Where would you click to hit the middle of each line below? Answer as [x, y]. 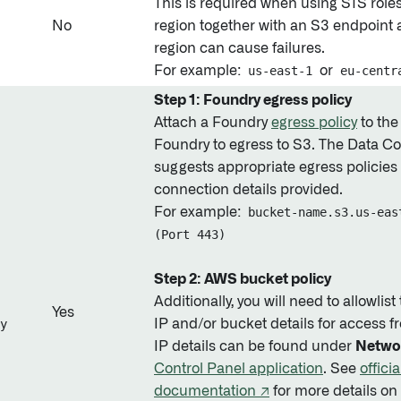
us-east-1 [280, 71]
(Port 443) [190, 235]
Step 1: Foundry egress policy [253, 100]
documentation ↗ [212, 391]
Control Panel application [239, 369]
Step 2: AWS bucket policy [243, 279]
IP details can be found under [255, 346]
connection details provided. [248, 190]
